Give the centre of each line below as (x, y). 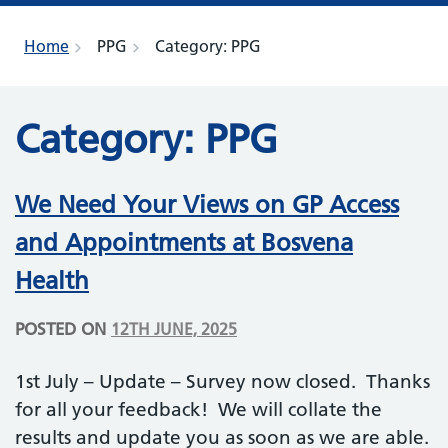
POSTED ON (63, 328)
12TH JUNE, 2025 (174, 328)
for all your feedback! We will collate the (198, 409)
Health (52, 281)
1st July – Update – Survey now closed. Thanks (222, 381)
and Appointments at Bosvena (184, 243)
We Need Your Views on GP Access (207, 205)
